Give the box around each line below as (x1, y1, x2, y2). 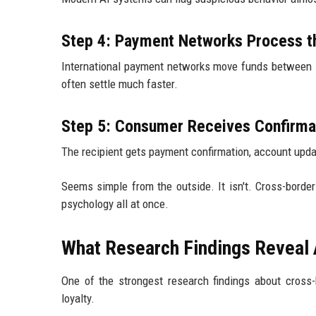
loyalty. (61, 291, 95, 305)
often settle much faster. (61, 76, 178, 91)
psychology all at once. (61, 196, 169, 211)
